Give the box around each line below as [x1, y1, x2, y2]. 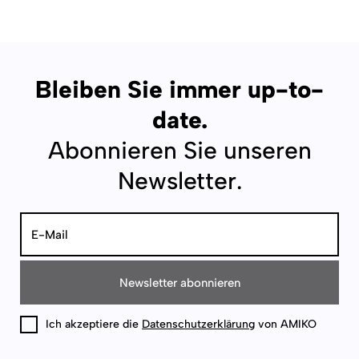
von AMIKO [255, 316, 317, 331]
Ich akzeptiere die [46, 316, 142, 331]
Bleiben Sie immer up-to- [35, 74, 324, 104]
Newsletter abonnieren [119, 274, 240, 290]
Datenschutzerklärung [142, 316, 255, 331]
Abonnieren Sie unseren [47, 135, 312, 165]
